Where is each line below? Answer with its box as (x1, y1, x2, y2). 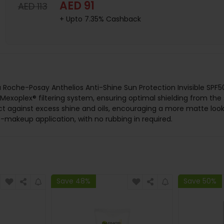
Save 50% (183, 175, 217, 186)
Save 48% (56, 175, 90, 186)
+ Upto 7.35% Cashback (59, 13, 141, 24)
